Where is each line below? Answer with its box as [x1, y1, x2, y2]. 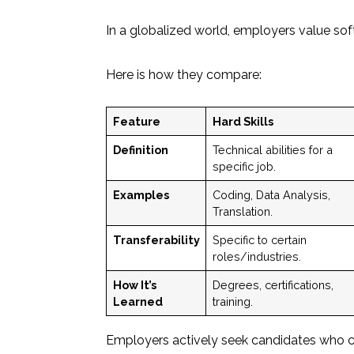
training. [212, 294, 253, 308]
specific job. [212, 159, 276, 173]
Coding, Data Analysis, [212, 187, 330, 201]
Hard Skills [212, 114, 273, 128]
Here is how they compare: [106, 66, 262, 82]
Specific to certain [212, 232, 307, 247]
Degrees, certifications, [212, 277, 333, 292]
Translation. [212, 204, 273, 218]
